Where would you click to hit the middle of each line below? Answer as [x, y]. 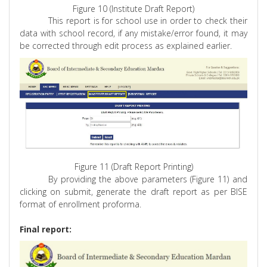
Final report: [46, 229]
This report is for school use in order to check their [148, 21]
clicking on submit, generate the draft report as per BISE [133, 192]
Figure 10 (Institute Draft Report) [133, 9]
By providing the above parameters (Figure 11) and [148, 179]
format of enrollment [61, 204]
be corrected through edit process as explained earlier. [126, 46]
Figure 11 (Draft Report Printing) [133, 167]
